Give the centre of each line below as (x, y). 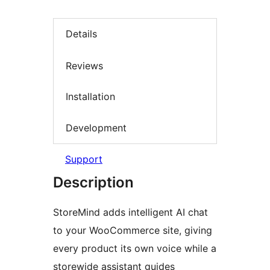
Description (93, 183)
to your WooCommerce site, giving (133, 231)
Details (81, 34)
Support (84, 159)
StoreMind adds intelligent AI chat (130, 212)
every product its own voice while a (135, 249)
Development (96, 127)
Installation (90, 97)
